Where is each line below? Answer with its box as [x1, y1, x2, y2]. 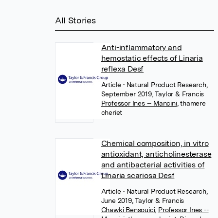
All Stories [55, 15, 96, 25]
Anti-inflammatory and [101, 43, 182, 52]
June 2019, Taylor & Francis [101, 197, 184, 204]
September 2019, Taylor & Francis [101, 90, 204, 98]
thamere [180, 99, 206, 107]
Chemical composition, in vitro [101, 139, 209, 148]
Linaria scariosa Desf [101, 171, 175, 180]
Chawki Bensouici [101, 206, 155, 214]
